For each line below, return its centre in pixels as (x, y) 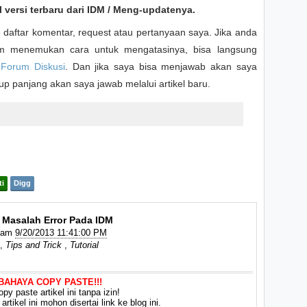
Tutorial (85, 245)
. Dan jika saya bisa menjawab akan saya (161, 66)
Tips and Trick (34, 245)
